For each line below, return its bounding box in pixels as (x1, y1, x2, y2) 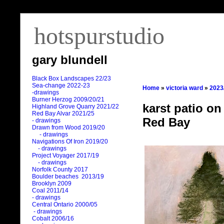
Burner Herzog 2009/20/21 (32, 96, 104, 103)
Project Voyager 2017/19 (32, 152, 99, 159)
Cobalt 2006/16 (32, 215, 74, 222)
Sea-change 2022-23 (32, 82, 90, 89)
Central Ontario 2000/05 (32, 201, 97, 208)
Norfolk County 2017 (32, 166, 88, 173)
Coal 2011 (32, 187, 60, 194)
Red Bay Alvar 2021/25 (32, 110, 94, 117)
